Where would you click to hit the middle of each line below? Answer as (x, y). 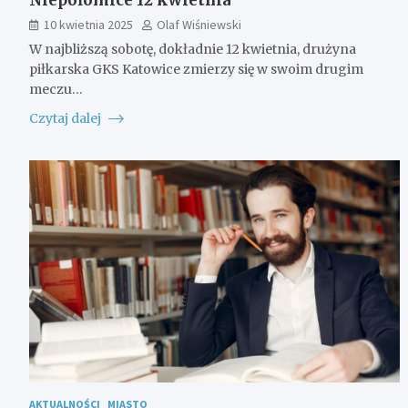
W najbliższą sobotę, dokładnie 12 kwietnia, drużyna (193, 49)
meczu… (56, 89)
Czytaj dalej (66, 118)
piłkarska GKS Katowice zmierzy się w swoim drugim (196, 69)
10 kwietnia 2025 (88, 24)
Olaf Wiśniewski (199, 24)
